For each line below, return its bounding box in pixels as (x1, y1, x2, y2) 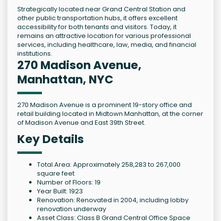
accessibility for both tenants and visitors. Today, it (17, 22, 177, 32)
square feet (37, 169, 74, 179)
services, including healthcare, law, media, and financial (17, 40, 196, 50)
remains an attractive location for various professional (17, 31, 191, 41)
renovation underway (37, 204, 106, 214)
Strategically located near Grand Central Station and (17, 4, 185, 14)
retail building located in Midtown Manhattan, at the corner (17, 109, 203, 119)
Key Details (17, 131, 84, 147)
